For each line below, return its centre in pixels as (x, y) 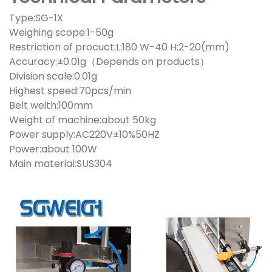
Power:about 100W (53, 149)
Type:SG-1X (36, 18)
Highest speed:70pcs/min (70, 91)
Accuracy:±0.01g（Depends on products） (109, 62)
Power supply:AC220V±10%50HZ (84, 135)
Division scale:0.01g (53, 76)
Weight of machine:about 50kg (83, 120)
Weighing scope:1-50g (61, 33)
